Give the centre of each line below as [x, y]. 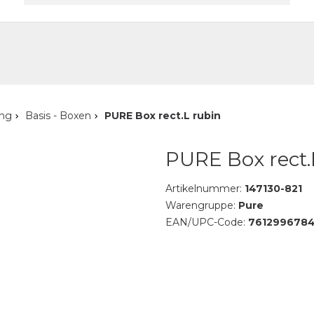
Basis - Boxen [58, 116]
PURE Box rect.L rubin [163, 116]
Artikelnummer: [205, 189]
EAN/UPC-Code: [206, 222]
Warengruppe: [202, 205]
